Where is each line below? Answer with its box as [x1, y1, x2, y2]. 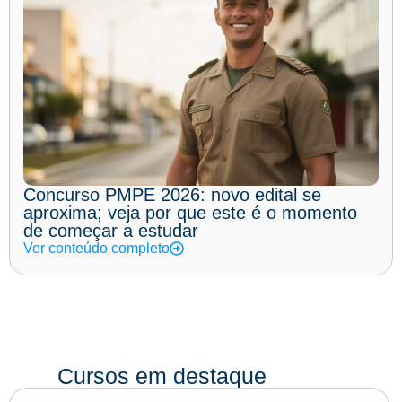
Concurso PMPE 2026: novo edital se [23, 184, 321, 205]
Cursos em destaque [57, 363, 267, 389]
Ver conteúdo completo [23, 240, 170, 256]
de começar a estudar [23, 220, 198, 240]
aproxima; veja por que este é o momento [23, 202, 357, 223]
